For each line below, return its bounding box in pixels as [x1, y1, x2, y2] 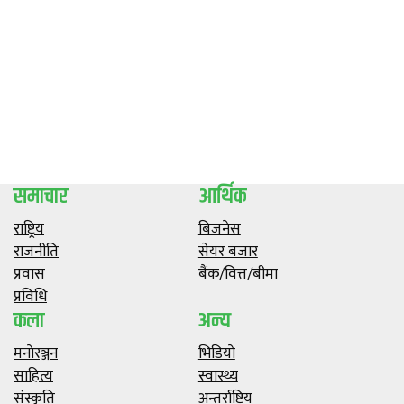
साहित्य [14, 363, 53, 389]
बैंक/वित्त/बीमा [197, 261, 278, 287]
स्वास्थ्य [197, 363, 238, 389]
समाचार [14, 179, 68, 213]
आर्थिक [197, 179, 246, 213]
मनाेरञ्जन [14, 340, 58, 366]
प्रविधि [14, 283, 47, 309]
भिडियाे [197, 340, 235, 366]
